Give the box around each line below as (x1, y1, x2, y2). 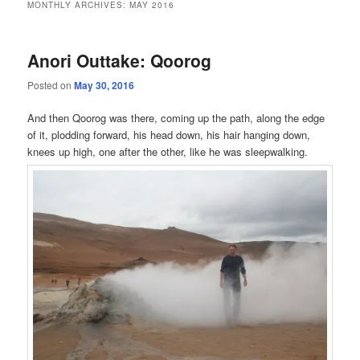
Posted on (27, 78, 75, 92)
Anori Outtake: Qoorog (27, 47, 212, 72)
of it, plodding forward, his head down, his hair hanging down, (27, 127, 311, 143)
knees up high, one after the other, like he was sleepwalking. (27, 144, 309, 160)
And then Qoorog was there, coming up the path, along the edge (27, 110, 325, 126)
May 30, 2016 (74, 78, 135, 93)
